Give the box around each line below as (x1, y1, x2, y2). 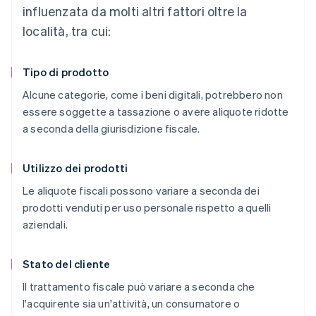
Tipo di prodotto (23, 64, 109, 79)
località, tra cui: (23, 22, 111, 39)
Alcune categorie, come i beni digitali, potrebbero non (23, 87, 283, 102)
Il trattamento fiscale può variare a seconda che (23, 279, 255, 293)
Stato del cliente (23, 256, 111, 271)
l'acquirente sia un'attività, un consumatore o (23, 296, 241, 310)
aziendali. (23, 217, 68, 231)
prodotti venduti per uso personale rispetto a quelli (23, 200, 272, 214)
